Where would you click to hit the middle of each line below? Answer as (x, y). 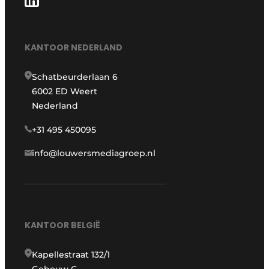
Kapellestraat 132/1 (71, 255)
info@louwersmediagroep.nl (94, 153)
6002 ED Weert (65, 92)
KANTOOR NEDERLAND (74, 48)
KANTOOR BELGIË (63, 225)
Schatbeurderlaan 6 (75, 77)
